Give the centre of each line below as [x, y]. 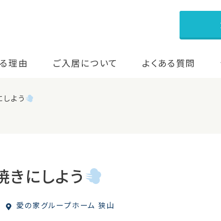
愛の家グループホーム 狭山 [64, 205]
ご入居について [85, 63]
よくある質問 [169, 63]
